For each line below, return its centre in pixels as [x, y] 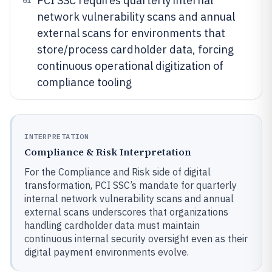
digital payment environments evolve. [107, 252]
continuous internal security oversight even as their [136, 238]
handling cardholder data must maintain [112, 225]
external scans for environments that [131, 33]
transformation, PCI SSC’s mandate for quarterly [131, 185]
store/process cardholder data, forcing [135, 49]
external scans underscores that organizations [126, 212]
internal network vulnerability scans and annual [129, 198]
